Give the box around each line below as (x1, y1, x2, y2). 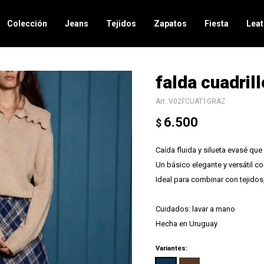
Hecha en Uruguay (156, 219, 217, 228)
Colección (7, 19, 48, 28)
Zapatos (154, 19, 187, 28)
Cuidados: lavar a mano (156, 204, 235, 213)
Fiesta (204, 19, 229, 28)
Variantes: (156, 245, 187, 252)
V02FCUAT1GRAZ (169, 97, 226, 105)
